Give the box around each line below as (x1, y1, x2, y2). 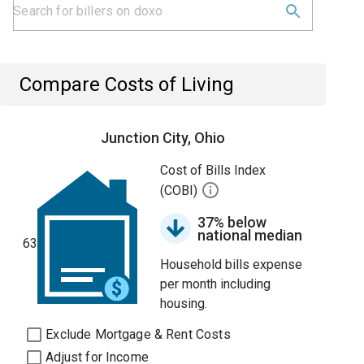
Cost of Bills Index (160, 162, 266, 178)
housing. (160, 296, 208, 311)
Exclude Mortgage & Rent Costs (45, 327, 231, 342)
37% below (197, 214, 267, 231)
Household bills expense (160, 257, 303, 272)
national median (197, 227, 303, 244)
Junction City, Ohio (101, 129, 226, 146)
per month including (160, 276, 271, 292)
